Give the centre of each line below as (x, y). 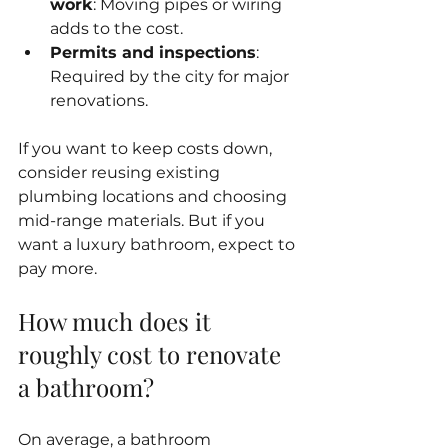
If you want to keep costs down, (147, 148)
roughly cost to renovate (152, 353)
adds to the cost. (116, 28)
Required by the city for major (171, 76)
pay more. (57, 268)
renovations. (99, 100)
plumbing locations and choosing (154, 196)
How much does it (117, 320)
